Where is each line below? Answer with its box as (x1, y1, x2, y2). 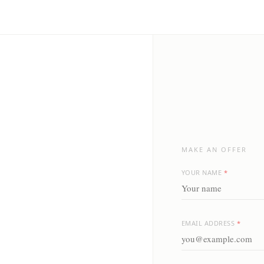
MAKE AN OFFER (181, 145, 247, 154)
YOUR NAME (181, 168, 224, 177)
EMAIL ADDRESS (181, 219, 237, 227)
